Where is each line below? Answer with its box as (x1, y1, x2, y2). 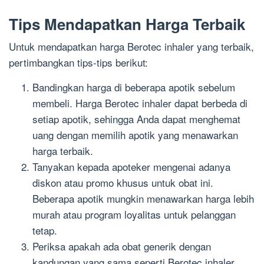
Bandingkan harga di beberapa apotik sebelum (32, 80, 235, 94)
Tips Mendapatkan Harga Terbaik (9, 13, 245, 35)
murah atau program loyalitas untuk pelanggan (32, 207, 236, 222)
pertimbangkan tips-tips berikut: (9, 55, 148, 70)
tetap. (32, 223, 57, 237)
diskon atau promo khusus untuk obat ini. (32, 175, 213, 190)
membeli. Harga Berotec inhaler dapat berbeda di (32, 95, 247, 110)
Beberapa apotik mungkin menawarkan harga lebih (32, 191, 254, 206)
